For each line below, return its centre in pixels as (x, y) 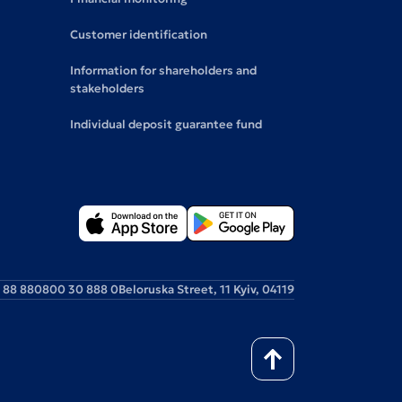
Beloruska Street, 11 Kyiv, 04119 (206, 289)
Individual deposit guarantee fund (166, 124)
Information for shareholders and (163, 70)
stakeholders (107, 88)
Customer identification (138, 35)
